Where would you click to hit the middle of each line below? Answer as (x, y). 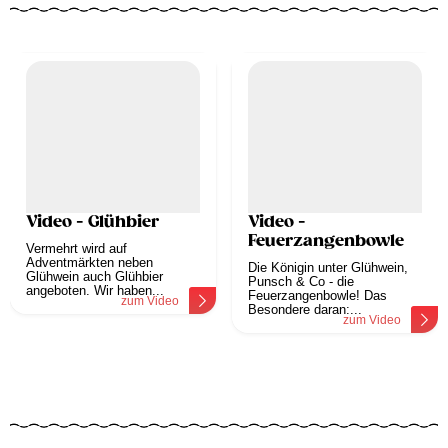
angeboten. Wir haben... (95, 291)
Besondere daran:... (305, 310)
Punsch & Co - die (301, 282)
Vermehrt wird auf (76, 249)
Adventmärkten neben (89, 263)
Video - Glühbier (92, 222)
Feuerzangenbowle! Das (317, 296)
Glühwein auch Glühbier (94, 277)
